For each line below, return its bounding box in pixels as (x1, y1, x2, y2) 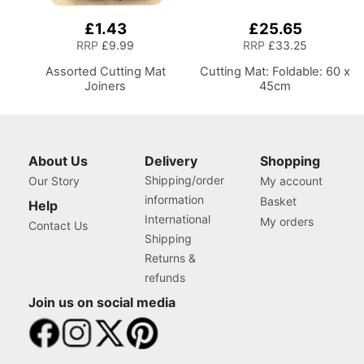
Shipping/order (144, 173, 224, 187)
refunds (144, 271, 185, 284)
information (144, 193, 204, 206)
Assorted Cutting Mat (45, 63, 166, 79)
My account (260, 174, 323, 188)
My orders (260, 214, 314, 228)
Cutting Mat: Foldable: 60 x (200, 63, 351, 79)
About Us (28, 153, 88, 169)
